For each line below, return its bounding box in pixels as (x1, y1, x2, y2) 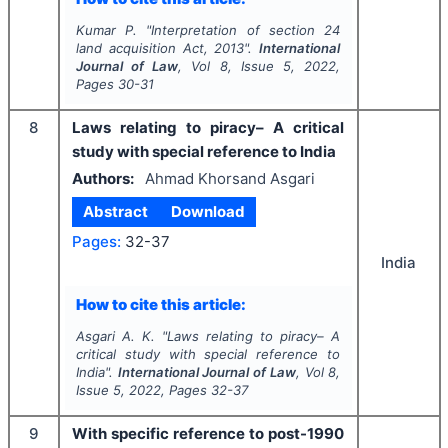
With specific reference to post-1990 (72, 424, 344, 444)
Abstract (83, 202, 149, 222)
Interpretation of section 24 (151, 22, 341, 39)
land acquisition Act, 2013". (75, 40, 260, 57)
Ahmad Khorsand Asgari (144, 168, 315, 188)
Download (170, 202, 245, 222)
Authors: (72, 168, 134, 188)
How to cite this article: (75, 294, 246, 314)
